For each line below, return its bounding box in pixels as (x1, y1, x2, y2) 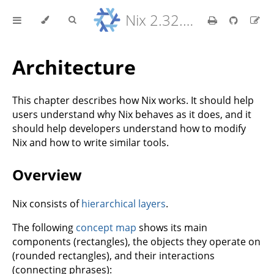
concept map (76, 220, 136, 234)
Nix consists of (12, 196, 81, 210)
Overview (12, 164, 82, 185)
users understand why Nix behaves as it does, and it (12, 107, 251, 121)
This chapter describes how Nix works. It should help (12, 93, 254, 107)
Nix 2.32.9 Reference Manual (183, 10, 193, 30)
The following (12, 220, 76, 234)
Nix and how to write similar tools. (12, 135, 169, 149)
